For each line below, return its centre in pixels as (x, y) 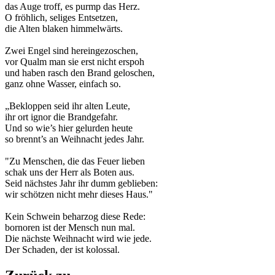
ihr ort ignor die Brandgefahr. (61, 117)
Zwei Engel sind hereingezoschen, (72, 51)
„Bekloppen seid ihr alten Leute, (68, 106)
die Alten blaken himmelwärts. (64, 29)
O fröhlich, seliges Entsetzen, (61, 18)
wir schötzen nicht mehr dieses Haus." (79, 195)
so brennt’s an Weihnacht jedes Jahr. (75, 139)
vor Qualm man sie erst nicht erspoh (75, 62)
